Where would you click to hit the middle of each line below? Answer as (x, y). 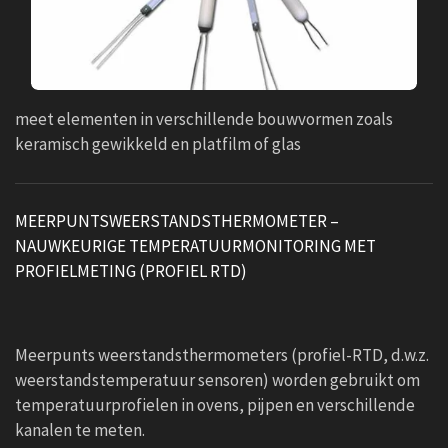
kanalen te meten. (80, 430)
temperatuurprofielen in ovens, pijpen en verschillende (215, 405)
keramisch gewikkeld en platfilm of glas (159, 144)
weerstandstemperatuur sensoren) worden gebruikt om (217, 380)
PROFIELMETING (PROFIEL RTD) (131, 271)
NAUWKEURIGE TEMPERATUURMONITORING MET (195, 246)
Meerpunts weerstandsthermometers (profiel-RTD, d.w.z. (222, 355)
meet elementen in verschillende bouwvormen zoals (204, 119)
